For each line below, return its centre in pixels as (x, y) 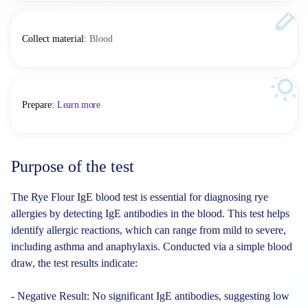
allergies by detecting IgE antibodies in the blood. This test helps (150, 213)
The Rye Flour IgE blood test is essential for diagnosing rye (140, 197)
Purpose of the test (73, 166)
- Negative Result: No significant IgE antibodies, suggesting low (150, 296)
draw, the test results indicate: (74, 263)
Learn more (79, 105)
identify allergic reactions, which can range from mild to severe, (148, 230)
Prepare (37, 105)
